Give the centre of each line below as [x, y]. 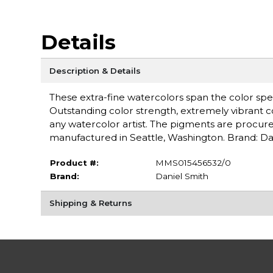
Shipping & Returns [90, 203]
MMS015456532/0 [193, 162]
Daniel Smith [182, 176]
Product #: [74, 162]
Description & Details [95, 70]
